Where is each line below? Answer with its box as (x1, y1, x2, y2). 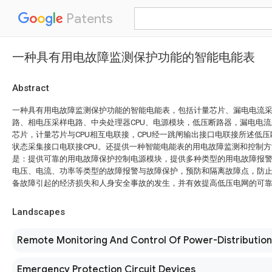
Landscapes (12, 206, 65, 217)
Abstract (12, 83, 49, 93)
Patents (63, 10, 113, 27)
